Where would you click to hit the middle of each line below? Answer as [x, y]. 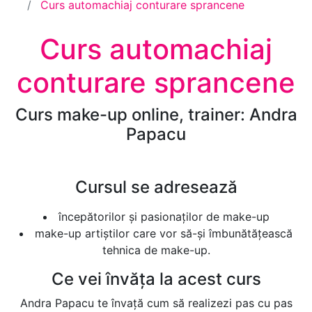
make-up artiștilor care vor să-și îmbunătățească [164, 233]
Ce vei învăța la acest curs [156, 279]
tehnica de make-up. [156, 250]
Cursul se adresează [156, 187]
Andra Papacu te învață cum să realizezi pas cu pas [156, 303]
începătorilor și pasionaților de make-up [164, 217]
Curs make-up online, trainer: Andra [156, 115]
